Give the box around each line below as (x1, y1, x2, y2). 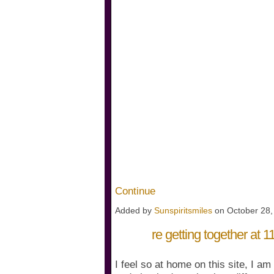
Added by (115, 205, 154, 215)
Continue (115, 185, 155, 197)
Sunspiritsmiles (154, 205, 212, 215)
